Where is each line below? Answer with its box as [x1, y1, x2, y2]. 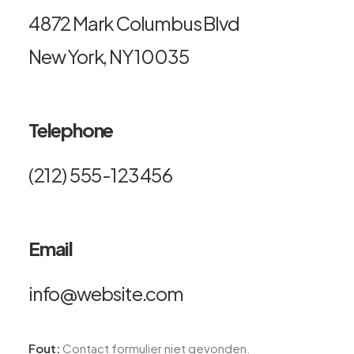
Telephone [28, 118, 114, 141]
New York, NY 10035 [28, 44, 189, 68]
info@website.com [28, 281, 183, 305]
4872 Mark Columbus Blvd [28, 11, 239, 35]
